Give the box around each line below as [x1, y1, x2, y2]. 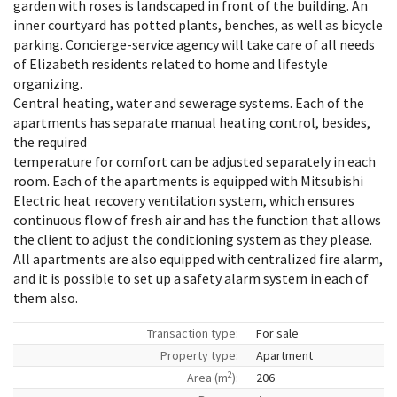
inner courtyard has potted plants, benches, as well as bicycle [13, 16, 383, 34]
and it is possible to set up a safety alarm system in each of [13, 269, 369, 287]
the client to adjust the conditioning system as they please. [13, 230, 372, 248]
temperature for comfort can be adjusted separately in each [13, 152, 376, 170]
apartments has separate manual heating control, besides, [13, 113, 370, 131]
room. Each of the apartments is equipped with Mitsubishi [13, 172, 363, 190]
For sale [256, 325, 299, 341]
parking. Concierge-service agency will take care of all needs [13, 35, 375, 53]
